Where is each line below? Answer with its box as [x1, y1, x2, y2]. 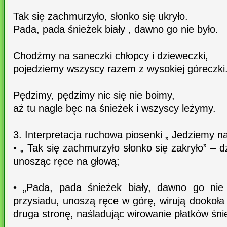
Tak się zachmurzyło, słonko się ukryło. [13, 11, 188, 22]
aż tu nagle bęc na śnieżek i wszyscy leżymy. [13, 103, 216, 115]
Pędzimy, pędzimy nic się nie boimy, [13, 90, 175, 101]
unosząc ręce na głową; [13, 156, 120, 167]
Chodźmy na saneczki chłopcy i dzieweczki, [13, 50, 208, 62]
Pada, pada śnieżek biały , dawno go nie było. [13, 24, 218, 35]
